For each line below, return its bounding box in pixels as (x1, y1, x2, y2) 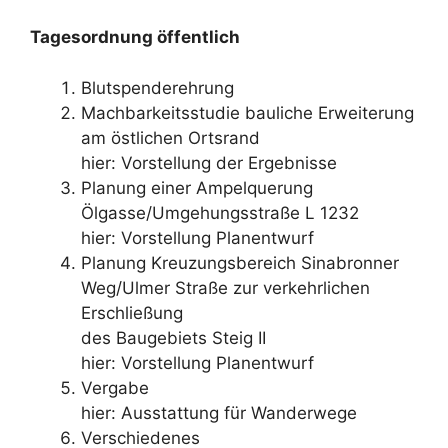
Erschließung (81, 302, 183, 323)
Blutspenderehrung (81, 77, 234, 98)
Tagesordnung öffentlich (30, 27, 240, 47)
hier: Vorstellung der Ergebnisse (81, 152, 337, 173)
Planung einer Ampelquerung (81, 177, 313, 198)
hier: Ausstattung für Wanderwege (81, 402, 357, 423)
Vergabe (81, 377, 149, 398)
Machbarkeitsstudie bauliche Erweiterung (81, 102, 414, 123)
